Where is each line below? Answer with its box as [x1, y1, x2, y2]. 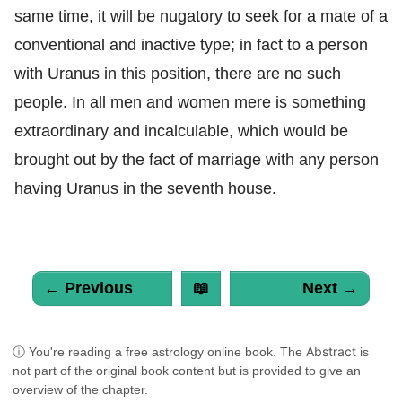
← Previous [44, 278, 133, 297]
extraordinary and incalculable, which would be [14, 121, 348, 140]
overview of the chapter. [13, 381, 148, 397]
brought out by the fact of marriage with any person [14, 150, 379, 169]
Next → [302, 278, 358, 297]
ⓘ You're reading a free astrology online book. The [13, 344, 306, 359]
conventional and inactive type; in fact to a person [14, 35, 368, 54]
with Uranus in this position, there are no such [14, 64, 341, 83]
